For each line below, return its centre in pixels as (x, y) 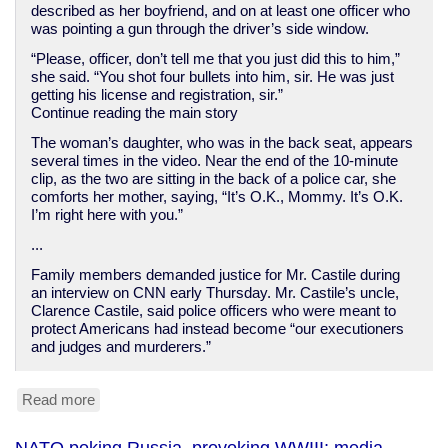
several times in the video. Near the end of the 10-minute (214, 161)
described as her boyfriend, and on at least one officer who (220, 11)
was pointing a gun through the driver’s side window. (199, 29)
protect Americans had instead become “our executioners (217, 329)
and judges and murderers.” (120, 347)
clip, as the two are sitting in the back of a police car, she (213, 179)
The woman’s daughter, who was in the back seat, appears (221, 143)
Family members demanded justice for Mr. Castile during (215, 275)
